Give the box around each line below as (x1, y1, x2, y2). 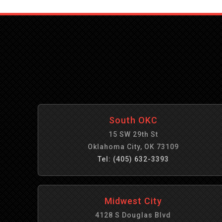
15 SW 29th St (108, 130, 158, 138)
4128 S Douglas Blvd (95, 211, 171, 219)
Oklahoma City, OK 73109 (87, 143, 179, 151)
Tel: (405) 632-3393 (97, 155, 169, 163)
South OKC (109, 115, 158, 125)
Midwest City (104, 196, 162, 206)
